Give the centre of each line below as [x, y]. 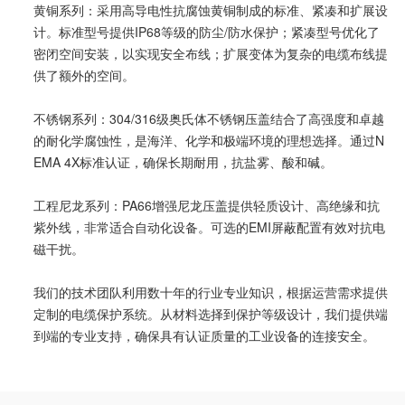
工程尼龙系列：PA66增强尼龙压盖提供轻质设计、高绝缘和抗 [206, 206]
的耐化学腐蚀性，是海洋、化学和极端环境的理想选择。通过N [208, 141]
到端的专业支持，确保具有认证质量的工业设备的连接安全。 [204, 336]
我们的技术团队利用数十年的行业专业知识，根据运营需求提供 [210, 292]
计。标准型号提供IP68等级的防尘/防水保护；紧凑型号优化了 [206, 32]
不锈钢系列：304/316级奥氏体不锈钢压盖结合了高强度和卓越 [208, 119]
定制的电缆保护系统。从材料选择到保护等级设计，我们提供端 [210, 314]
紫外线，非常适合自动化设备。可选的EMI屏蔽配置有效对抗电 [209, 227]
